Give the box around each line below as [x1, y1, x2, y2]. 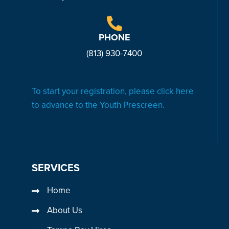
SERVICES [32, 162, 80, 174]
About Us [47, 205, 83, 216]
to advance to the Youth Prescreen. [32, 100, 165, 110]
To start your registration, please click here [32, 86, 194, 97]
